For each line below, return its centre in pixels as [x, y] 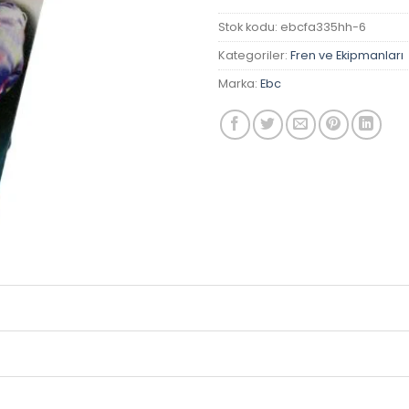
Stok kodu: [249, 27]
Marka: [239, 84]
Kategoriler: [254, 56]
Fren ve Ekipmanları [347, 56]
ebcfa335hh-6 [323, 27]
